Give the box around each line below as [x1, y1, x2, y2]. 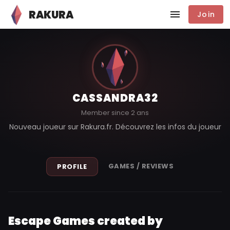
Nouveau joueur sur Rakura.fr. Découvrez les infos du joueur [9, 122, 221, 132]
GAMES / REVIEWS [108, 161, 174, 171]
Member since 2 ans [81, 108, 149, 118]
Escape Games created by [8, 213, 163, 229]
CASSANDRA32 [72, 91, 158, 105]
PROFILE [57, 162, 87, 171]
